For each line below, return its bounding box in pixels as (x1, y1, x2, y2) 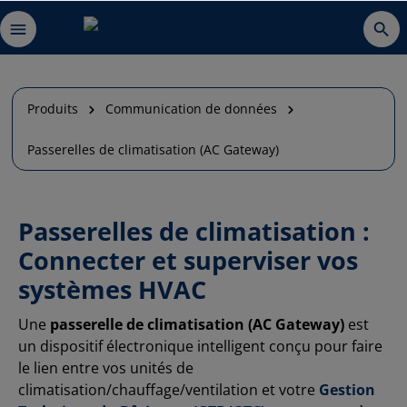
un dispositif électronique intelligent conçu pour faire (18, 336, 382, 357)
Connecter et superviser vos (18, 243, 358, 278)
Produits (27, 100, 78, 117)
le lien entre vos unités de (18, 358, 194, 379)
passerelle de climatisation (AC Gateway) (50, 314, 344, 335)
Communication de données (105, 100, 277, 117)
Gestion (319, 380, 375, 401)
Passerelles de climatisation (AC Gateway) (27, 141, 279, 158)
